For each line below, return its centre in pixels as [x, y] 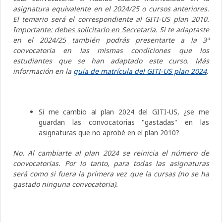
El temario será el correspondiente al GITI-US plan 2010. [111, 19]
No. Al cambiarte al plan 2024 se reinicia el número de [111, 153]
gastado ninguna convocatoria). [65, 184]
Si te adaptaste [184, 29]
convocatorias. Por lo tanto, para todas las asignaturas [111, 163]
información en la [43, 71]
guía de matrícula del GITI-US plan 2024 [140, 71]
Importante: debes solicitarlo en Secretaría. [85, 29]
